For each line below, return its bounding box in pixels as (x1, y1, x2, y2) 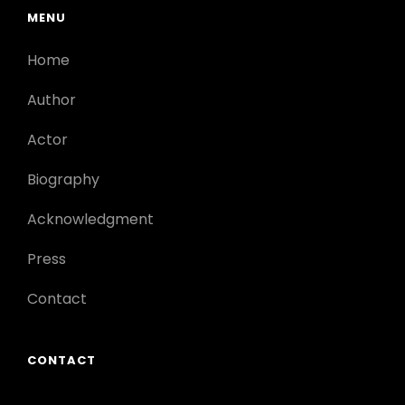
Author (27, 89, 76, 111)
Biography (27, 169, 99, 191)
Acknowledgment (27, 209, 154, 231)
